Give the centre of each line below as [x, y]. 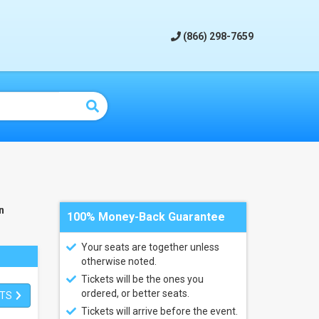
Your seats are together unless [150, 247]
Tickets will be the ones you [142, 279]
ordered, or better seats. [135, 293]
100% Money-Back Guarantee [146, 217]
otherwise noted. [119, 261]
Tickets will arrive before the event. [159, 311]
